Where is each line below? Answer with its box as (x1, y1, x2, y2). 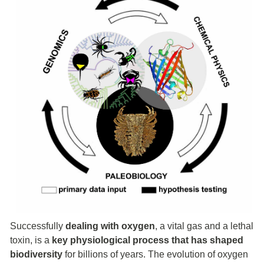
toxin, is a (10, 235, 52, 245)
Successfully (10, 220, 65, 231)
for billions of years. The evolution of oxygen (62, 249, 248, 259)
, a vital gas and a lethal (155, 220, 253, 231)
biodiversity (10, 249, 62, 259)
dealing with (65, 220, 119, 231)
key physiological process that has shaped (52, 235, 243, 245)
